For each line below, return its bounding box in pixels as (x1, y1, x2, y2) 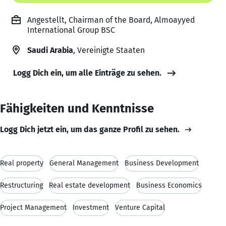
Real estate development (49, 181, 130, 190)
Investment (73, 203, 109, 212)
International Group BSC (27, 25, 115, 35)
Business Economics (136, 181, 202, 190)
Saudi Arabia (27, 45, 73, 55)
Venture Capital (115, 203, 165, 212)
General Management (49, 158, 119, 167)
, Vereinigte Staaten (73, 45, 145, 55)
